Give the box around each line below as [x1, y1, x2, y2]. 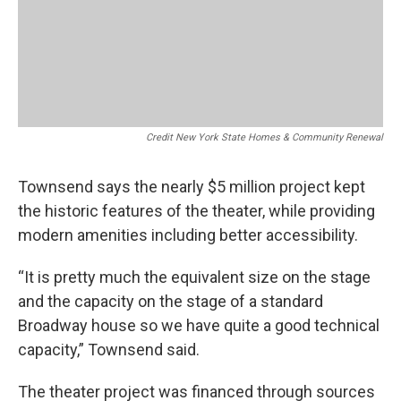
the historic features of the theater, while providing [18, 201, 375, 221]
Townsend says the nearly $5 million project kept [18, 177, 365, 197]
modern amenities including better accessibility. [18, 226, 358, 245]
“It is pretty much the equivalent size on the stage [18, 268, 371, 287]
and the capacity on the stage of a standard [18, 292, 323, 311]
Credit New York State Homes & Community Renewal [146, 132, 383, 144]
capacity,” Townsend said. [18, 340, 200, 360]
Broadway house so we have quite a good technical [18, 316, 380, 336]
